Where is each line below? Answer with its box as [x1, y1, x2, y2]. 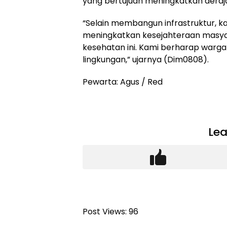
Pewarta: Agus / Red [83, 75, 163, 88]
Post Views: [83, 205, 127, 217]
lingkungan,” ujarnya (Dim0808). [83, 53, 209, 65]
